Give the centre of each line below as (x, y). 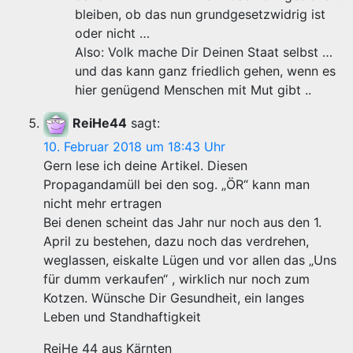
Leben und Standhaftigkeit (122, 317)
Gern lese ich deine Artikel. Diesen (145, 166)
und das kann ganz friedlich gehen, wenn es (205, 71)
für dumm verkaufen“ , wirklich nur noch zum (176, 279)
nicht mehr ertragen (102, 204)
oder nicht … (112, 33)
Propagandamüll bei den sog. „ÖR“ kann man (176, 185)
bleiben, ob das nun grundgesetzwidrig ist (200, 15)
